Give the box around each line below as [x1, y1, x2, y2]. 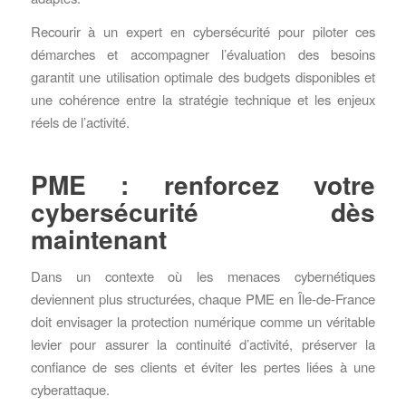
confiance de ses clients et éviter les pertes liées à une [30, 357, 376, 377]
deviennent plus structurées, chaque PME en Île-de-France [30, 289, 376, 309]
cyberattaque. [30, 380, 110, 400]
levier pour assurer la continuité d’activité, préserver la [30, 334, 376, 354]
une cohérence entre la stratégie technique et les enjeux [30, 90, 376, 110]
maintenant [30, 220, 167, 258]
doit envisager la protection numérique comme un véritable [30, 312, 376, 332]
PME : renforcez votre [30, 166, 376, 204]
